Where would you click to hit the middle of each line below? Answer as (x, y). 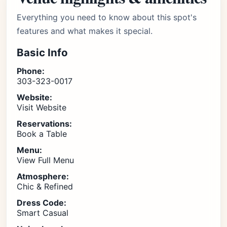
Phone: (31, 71)
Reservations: (44, 124)
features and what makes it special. (85, 31)
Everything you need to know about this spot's (107, 17)
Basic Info (42, 52)
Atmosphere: (43, 176)
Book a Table (42, 134)
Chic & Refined (45, 186)
